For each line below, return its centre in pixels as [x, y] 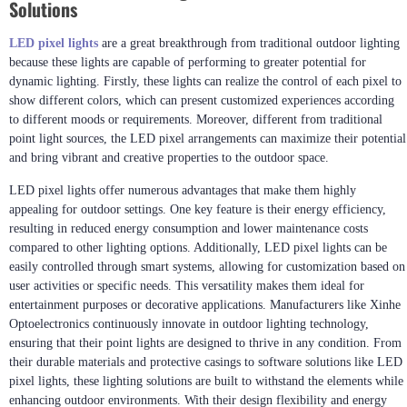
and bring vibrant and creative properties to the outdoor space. [169, 158]
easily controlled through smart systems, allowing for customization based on [207, 266]
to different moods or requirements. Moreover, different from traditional [196, 120]
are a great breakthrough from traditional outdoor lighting [249, 44]
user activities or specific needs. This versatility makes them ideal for [187, 285]
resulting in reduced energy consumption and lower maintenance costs [189, 228]
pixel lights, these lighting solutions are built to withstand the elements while [206, 381]
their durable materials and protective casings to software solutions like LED [206, 362]
